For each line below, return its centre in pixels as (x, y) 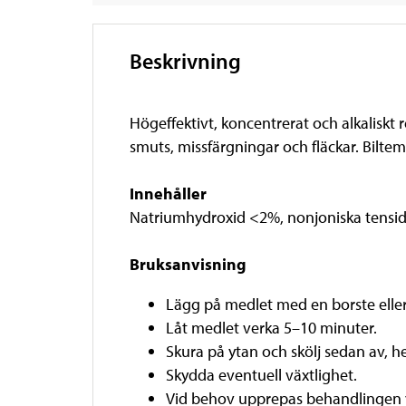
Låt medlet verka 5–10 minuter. (273, 327)
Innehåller (168, 193)
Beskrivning (185, 60)
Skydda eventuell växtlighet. (263, 374)
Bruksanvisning (188, 264)
